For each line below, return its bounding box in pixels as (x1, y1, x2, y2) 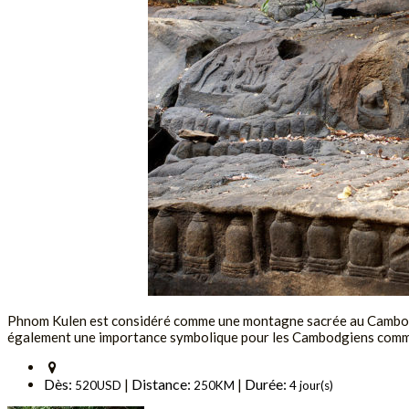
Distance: (131, 374, 194, 393)
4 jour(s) (289, 377, 333, 393)
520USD (75, 377, 121, 393)
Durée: (245, 374, 289, 393)
